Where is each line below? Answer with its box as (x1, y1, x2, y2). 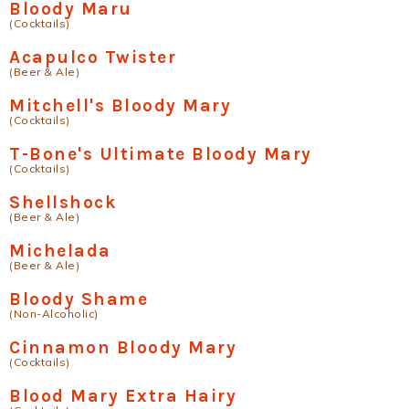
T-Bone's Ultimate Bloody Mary (9, 142, 312, 164)
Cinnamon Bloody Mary (9, 336, 236, 358)
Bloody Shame (9, 288, 148, 309)
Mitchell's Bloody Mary (9, 94, 231, 116)
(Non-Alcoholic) (9, 306, 99, 320)
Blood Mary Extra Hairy (9, 384, 236, 406)
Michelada (9, 239, 111, 261)
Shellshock (9, 191, 117, 213)
